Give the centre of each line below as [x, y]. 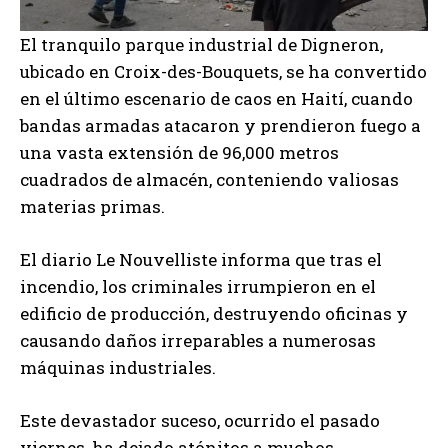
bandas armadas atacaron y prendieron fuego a [220, 125]
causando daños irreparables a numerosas [198, 340]
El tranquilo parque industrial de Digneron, [201, 44]
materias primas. [92, 206]
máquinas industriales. [118, 367]
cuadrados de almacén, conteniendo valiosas [209, 179]
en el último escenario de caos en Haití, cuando [216, 98]
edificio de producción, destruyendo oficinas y [214, 313]
